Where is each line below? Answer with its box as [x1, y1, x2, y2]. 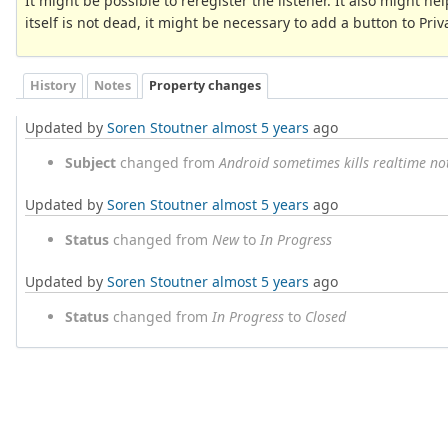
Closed [305, 306, 346, 326]
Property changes [149, 76, 261, 94]
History [30, 76, 76, 94]
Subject [65, 152, 116, 172]
